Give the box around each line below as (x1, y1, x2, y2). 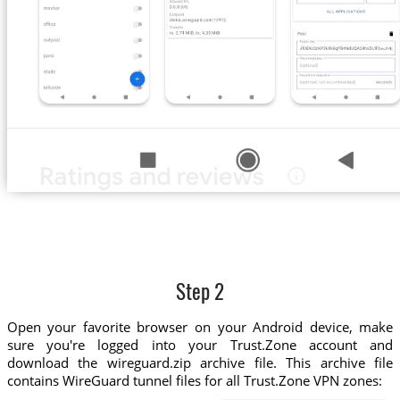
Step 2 (176, 284, 224, 305)
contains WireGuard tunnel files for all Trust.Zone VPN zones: (6, 371, 382, 389)
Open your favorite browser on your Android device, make (6, 317, 394, 336)
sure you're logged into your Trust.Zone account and (6, 335, 394, 354)
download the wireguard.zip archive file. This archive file (6, 353, 394, 371)
